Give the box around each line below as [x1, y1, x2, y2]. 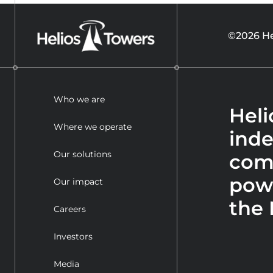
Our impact [54, 176, 104, 187]
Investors [54, 231, 93, 242]
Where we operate [54, 121, 132, 132]
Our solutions [54, 149, 112, 160]
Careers [54, 204, 87, 214]
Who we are [54, 94, 105, 105]
